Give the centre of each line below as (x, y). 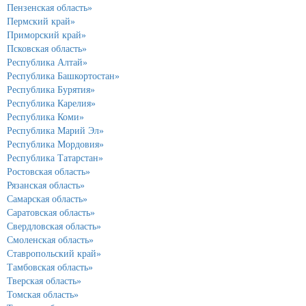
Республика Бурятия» (51, 89)
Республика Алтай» (47, 62)
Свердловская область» (54, 226)
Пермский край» (41, 21)
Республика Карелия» (51, 103)
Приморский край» (46, 35)
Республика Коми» (45, 117)
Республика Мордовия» (55, 144)
